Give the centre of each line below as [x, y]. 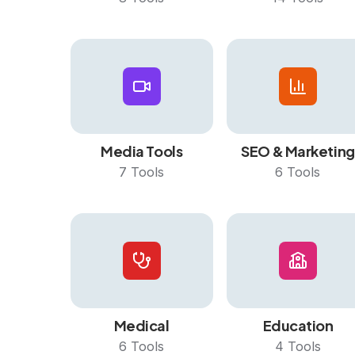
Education [298, 325]
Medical [141, 325]
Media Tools [142, 151]
